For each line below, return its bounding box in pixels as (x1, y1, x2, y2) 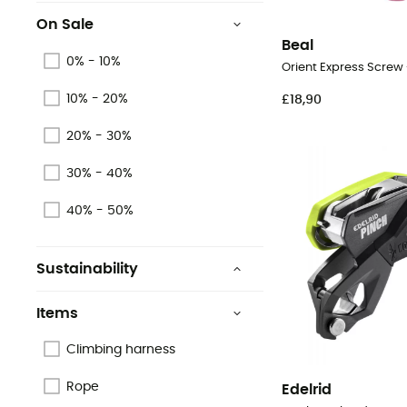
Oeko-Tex (66, 334, 128, 348)
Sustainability (36, 261, 138, 276)
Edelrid (282, 382, 332, 397)
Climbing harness (66, 343, 175, 357)
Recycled (66, 372, 125, 385)
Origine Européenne (66, 282, 191, 295)
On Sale (36, 17, 94, 33)
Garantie (66, 301, 121, 314)
